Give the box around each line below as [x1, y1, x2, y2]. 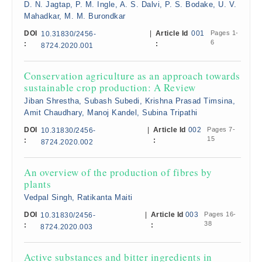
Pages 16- [204, 211, 236, 218]
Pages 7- [207, 126, 236, 133]
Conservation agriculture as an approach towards [24, 69, 240, 82]
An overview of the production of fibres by [24, 166, 212, 179]
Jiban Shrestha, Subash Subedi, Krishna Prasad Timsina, [24, 96, 235, 105]
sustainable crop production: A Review [24, 81, 196, 94]
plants [24, 177, 51, 191]
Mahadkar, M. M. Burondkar [24, 12, 126, 20]
